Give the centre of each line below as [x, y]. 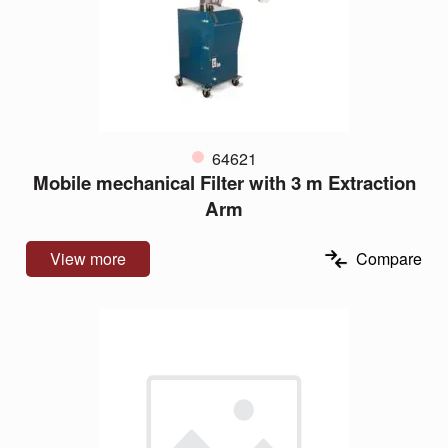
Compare [389, 258]
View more [88, 258]
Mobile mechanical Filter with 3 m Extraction [224, 182]
